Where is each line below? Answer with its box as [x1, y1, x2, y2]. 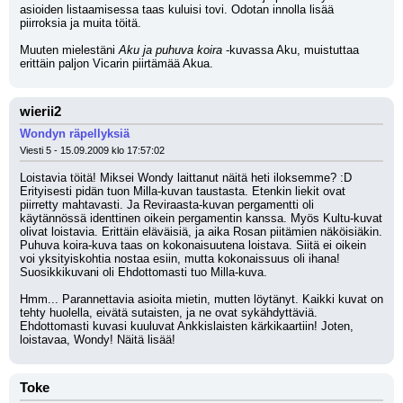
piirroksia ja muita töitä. [20, 16, 141, 30]
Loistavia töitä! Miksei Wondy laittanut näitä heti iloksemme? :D [20, 171, 352, 184]
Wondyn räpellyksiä [20, 127, 130, 140]
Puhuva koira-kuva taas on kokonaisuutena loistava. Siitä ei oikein [20, 238, 366, 252]
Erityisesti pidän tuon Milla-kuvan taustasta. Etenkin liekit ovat [20, 184, 345, 198]
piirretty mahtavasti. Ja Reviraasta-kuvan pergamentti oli [20, 198, 314, 211]
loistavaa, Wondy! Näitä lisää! [20, 333, 175, 346]
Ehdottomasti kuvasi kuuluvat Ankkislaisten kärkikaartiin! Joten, [20, 319, 354, 333]
